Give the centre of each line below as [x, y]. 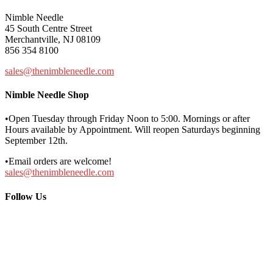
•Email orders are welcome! [58, 161]
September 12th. [36, 141]
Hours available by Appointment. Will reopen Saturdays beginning [133, 130]
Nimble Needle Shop [47, 95]
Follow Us [26, 196]
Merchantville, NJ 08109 [53, 39]
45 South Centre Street [48, 28]
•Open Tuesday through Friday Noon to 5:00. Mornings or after [127, 119]
